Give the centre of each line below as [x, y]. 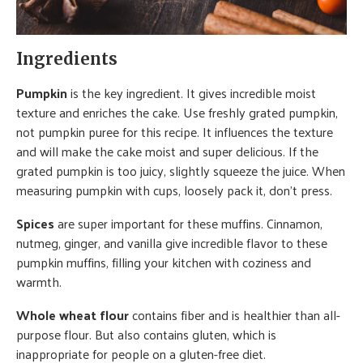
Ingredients [67, 59]
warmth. [39, 282]
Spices [35, 224]
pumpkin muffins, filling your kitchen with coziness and [164, 263]
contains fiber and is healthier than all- [235, 315]
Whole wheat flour [73, 315]
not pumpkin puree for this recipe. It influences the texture [175, 132]
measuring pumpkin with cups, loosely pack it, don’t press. [174, 190]
